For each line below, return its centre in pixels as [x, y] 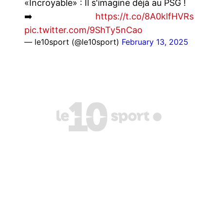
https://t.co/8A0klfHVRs [145, 16]
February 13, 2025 [155, 42]
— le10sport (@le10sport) [73, 42]
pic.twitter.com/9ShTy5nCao [83, 30]
